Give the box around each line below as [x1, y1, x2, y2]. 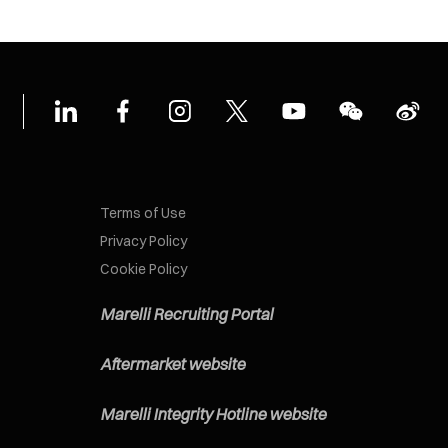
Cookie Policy [100, 260, 187, 278]
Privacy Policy [100, 232, 187, 250]
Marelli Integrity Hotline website [100, 404, 326, 424]
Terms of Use [100, 204, 186, 222]
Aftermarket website [100, 354, 245, 374]
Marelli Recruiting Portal [100, 304, 273, 324]
